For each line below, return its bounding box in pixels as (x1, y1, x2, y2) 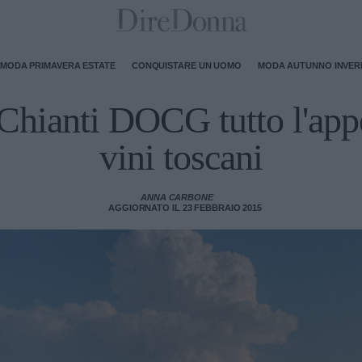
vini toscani (99, 137, 263, 178)
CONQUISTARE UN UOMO (131, 60, 242, 70)
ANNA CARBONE (141, 192, 213, 202)
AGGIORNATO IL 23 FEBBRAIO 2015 (108, 203, 262, 213)
